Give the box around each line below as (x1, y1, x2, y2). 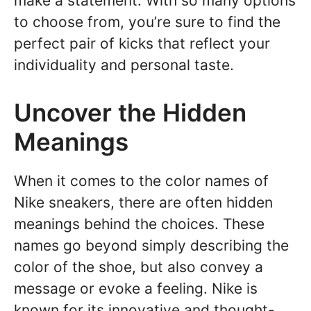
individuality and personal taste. (14, 56, 234, 74)
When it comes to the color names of (14, 171, 269, 190)
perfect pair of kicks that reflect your (14, 35, 270, 52)
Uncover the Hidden (14, 97, 246, 127)
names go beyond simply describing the (14, 236, 289, 254)
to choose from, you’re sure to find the (14, 13, 280, 31)
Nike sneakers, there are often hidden (14, 193, 273, 211)
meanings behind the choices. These (14, 215, 264, 233)
